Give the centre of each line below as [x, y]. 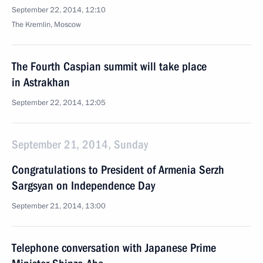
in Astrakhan [41, 82]
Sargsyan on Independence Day [83, 186]
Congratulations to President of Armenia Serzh [118, 170]
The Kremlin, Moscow [46, 25]
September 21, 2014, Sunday [80, 144]
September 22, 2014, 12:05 [59, 103]
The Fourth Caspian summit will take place [109, 66]
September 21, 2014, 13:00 [59, 206]
